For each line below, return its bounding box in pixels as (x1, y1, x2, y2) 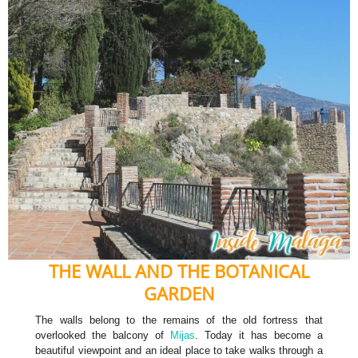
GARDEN (143, 281, 215, 306)
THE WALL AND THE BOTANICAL (49, 259, 309, 284)
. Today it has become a (195, 329, 323, 342)
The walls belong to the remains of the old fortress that (35, 314, 323, 327)
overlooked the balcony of (35, 329, 171, 342)
